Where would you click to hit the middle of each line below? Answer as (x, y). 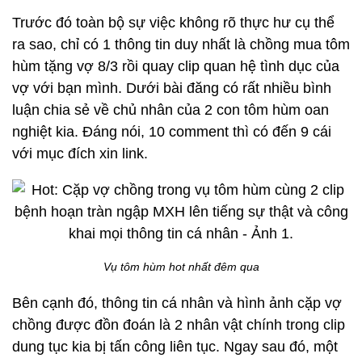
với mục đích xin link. (80, 154)
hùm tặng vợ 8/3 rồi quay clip (106, 66)
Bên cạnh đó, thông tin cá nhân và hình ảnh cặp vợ (177, 303)
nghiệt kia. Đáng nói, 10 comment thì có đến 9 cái (172, 132)
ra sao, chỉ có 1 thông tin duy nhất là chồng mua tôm (181, 44)
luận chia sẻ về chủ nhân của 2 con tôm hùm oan (170, 110)
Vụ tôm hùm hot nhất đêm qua (181, 267)
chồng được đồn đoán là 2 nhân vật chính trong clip (179, 325)
